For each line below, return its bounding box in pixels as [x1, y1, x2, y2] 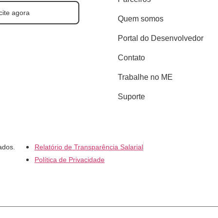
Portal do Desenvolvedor [117, 34, 203, 42]
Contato [117, 53, 145, 62]
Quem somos [117, 14, 163, 23]
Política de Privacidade [35, 155, 105, 163]
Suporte [117, 92, 145, 101]
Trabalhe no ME [117, 73, 173, 81]
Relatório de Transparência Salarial [35, 143, 143, 151]
